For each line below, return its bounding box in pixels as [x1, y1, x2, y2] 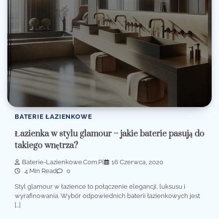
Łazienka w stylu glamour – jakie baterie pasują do [15, 128, 204, 139]
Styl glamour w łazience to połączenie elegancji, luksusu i [15, 182, 185, 190]
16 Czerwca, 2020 [111, 158, 163, 166]
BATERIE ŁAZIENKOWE [15, 113, 92, 121]
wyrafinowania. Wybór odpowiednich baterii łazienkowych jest [15, 192, 200, 199]
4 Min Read [23, 167, 57, 175]
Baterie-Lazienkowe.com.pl [22, 158, 104, 166]
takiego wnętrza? [15, 140, 78, 151]
